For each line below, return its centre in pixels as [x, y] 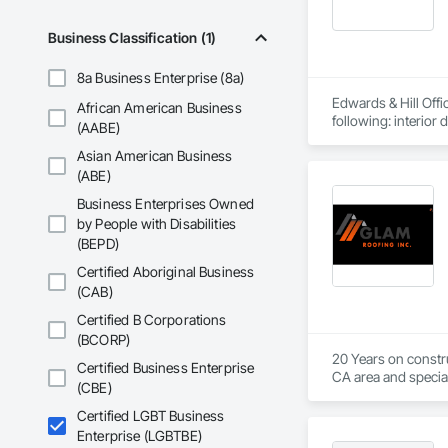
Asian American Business [155, 156]
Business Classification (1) [132, 38]
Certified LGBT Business [151, 416]
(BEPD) [98, 244]
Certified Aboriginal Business [166, 272]
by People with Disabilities [157, 224]
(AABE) [98, 128]
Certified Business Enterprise [166, 368]
